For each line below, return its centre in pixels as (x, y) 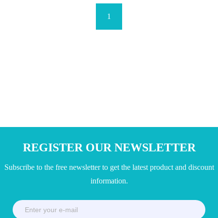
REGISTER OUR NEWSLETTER (109, 147)
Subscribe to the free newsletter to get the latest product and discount (109, 167)
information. (109, 181)
